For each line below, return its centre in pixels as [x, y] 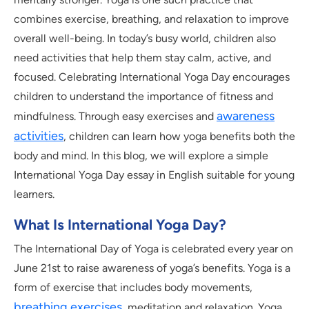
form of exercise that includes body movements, [133, 288]
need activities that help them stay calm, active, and [142, 58]
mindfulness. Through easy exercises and [115, 117]
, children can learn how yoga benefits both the [179, 137]
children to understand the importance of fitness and [143, 97]
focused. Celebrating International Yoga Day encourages [152, 77]
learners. [34, 195]
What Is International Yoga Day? [120, 225]
